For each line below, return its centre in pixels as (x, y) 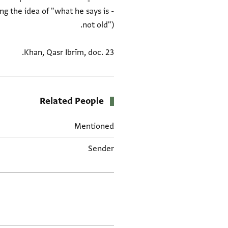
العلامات (98, 183)
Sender (101, 149)
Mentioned (94, 126)
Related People (72, 101)
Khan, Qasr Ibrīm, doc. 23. (69, 53)
